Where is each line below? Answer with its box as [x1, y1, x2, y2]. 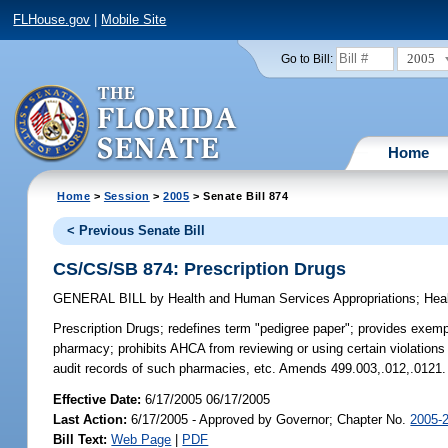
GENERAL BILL [53, 291, 151, 307]
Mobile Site [101, 12, 167, 28]
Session [103, 189, 150, 202]
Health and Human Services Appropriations [164, 291, 417, 307]
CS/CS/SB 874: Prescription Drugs [53, 258, 347, 279]
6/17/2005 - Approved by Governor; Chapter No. [127, 411, 411, 427]
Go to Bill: [280, 52, 333, 65]
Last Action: [53, 411, 128, 427]
